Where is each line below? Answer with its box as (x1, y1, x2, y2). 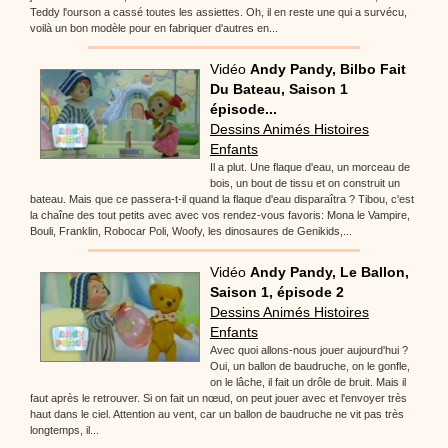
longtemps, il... (30, 423, 99, 436)
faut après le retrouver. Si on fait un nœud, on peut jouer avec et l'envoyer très (30, 391, 407, 404)
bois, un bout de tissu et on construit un (210, 176, 400, 189)
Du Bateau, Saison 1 (210, 80, 348, 97)
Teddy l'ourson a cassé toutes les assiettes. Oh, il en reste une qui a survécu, (30, 5, 407, 18)
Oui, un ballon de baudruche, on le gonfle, (210, 359, 410, 372)
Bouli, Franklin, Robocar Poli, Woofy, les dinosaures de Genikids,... (30, 224, 352, 237)
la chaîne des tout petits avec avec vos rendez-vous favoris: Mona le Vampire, (30, 208, 410, 221)
